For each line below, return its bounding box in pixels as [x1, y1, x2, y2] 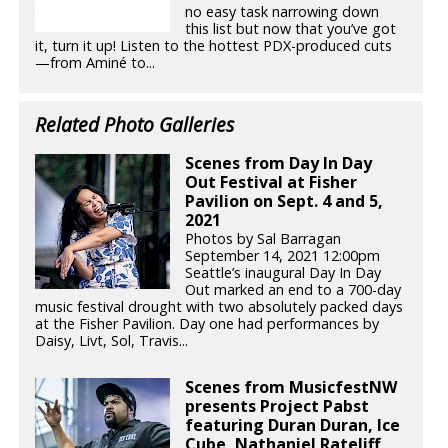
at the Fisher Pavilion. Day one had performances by [35, 314, 380, 334]
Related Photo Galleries [35, 110, 235, 138]
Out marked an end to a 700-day [185, 280, 402, 300]
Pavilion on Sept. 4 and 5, [185, 190, 384, 213]
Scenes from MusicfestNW [185, 375, 398, 398]
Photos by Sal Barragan [185, 229, 342, 249]
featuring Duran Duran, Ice [185, 413, 401, 436]
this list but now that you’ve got [185, 18, 397, 38]
